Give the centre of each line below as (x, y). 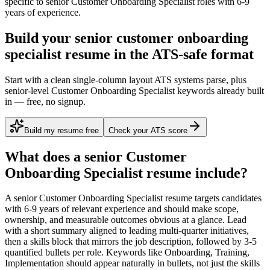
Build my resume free (61, 130)
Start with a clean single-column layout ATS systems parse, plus (126, 80)
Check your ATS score (148, 130)
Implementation (34, 263)
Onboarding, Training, (207, 253)
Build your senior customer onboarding (127, 38)
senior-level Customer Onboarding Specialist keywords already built (134, 90)
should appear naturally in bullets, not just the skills (162, 263)
